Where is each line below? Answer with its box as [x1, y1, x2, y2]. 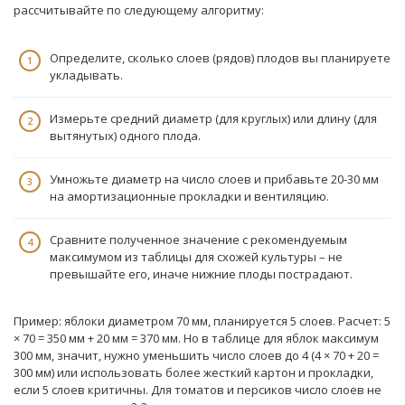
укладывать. [50, 66, 123, 83]
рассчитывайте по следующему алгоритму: [14, 2, 264, 18]
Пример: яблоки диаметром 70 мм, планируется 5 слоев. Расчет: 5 [14, 313, 391, 329]
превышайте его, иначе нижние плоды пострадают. [50, 265, 353, 282]
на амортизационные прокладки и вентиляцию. [50, 187, 329, 204]
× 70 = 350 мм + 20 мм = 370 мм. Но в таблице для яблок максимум [14, 330, 379, 346]
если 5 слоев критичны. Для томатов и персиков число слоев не [14, 381, 381, 398]
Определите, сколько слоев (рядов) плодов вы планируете [50, 49, 391, 66]
